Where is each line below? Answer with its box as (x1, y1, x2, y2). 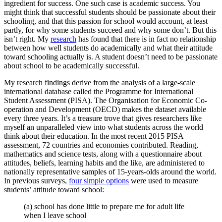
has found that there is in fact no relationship (76, 34, 216, 43)
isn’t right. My (4, 34, 51, 43)
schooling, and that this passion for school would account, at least (4, 16, 208, 25)
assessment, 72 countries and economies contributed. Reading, (4, 140, 198, 149)
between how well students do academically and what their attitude (4, 43, 213, 52)
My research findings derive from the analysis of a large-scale (4, 78, 195, 87)
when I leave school (24, 211, 86, 220)
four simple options (69, 176, 129, 185)
